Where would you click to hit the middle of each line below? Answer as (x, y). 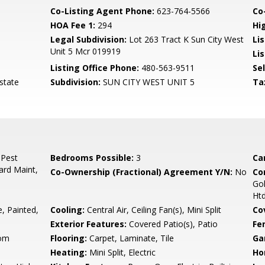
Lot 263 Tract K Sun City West (185, 39)
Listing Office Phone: (95, 68)
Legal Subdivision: (89, 39)
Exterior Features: (89, 224)
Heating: (69, 252)
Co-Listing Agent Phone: (103, 11)
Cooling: (68, 210)
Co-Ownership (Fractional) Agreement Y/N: (142, 172)
